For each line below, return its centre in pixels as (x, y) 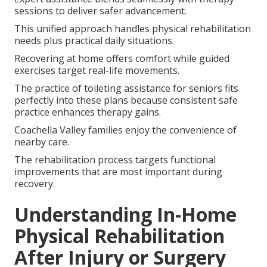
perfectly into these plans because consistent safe (126, 100)
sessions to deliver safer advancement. (100, 11)
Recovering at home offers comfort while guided (122, 59)
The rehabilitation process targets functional (115, 160)
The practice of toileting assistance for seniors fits (126, 89)
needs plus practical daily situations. (94, 41)
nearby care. (42, 142)
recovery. (35, 184)
